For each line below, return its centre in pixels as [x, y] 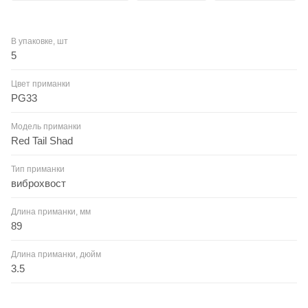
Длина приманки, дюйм [56, 254]
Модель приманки [46, 126]
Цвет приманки [41, 84]
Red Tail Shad [42, 140]
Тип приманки [38, 169]
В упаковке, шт [40, 41]
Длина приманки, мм [51, 211]
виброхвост [38, 183]
